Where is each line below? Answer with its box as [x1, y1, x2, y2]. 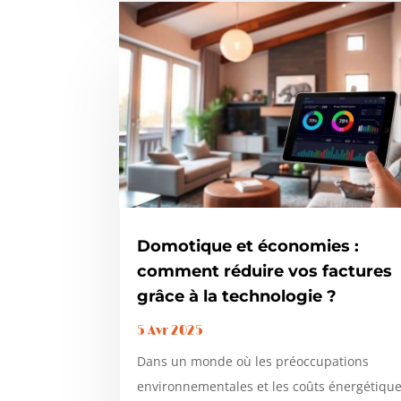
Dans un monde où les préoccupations [137, 353, 370, 371]
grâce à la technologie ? [137, 286, 337, 307]
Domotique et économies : [137, 236, 360, 257]
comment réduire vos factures [137, 261, 393, 282]
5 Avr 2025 [137, 323, 204, 339]
